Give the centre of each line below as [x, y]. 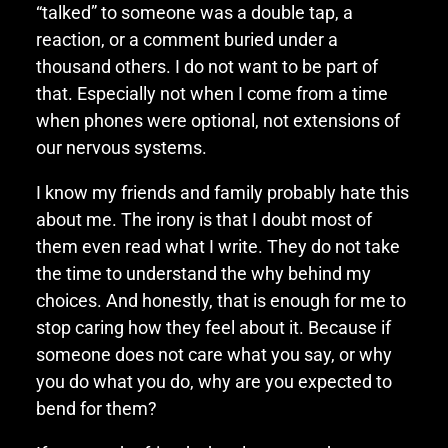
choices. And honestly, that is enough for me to [220, 300]
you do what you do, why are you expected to [213, 381]
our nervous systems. [121, 147]
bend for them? [96, 408]
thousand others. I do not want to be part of [206, 66]
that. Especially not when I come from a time [211, 93]
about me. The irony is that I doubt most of [203, 219]
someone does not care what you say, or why [213, 354]
